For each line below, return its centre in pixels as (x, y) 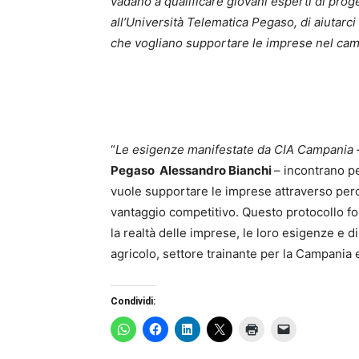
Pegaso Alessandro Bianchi (192, 171)
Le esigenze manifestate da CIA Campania (236, 150)
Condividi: (133, 302)
